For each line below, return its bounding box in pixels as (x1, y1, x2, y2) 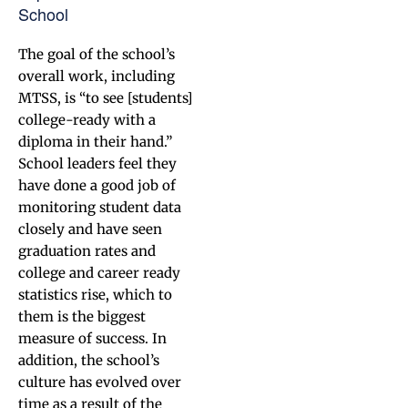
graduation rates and (18, 242, 156, 260)
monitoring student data (18, 199, 181, 216)
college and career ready (18, 264, 180, 281)
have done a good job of (18, 177, 176, 194)
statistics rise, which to (18, 286, 172, 303)
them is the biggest (18, 308, 146, 325)
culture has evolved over (18, 373, 181, 391)
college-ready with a (18, 111, 156, 128)
